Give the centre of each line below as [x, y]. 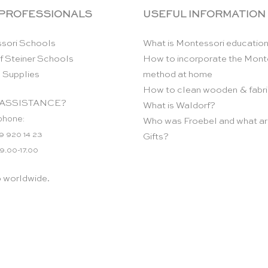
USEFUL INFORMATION [204, 15]
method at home [178, 75]
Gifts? [156, 137]
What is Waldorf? [179, 106]
